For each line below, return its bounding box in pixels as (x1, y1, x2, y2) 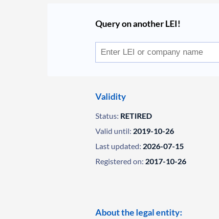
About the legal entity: (95, 207, 183, 218)
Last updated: (95, 141, 142, 151)
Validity (95, 91, 127, 102)
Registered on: (95, 156, 144, 166)
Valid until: (95, 126, 132, 135)
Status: (95, 111, 119, 120)
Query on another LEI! (95, 18, 181, 29)
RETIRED (120, 111, 153, 120)
